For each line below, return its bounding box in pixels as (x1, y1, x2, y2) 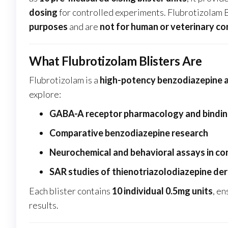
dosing (29, 7, 58, 18)
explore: (29, 89, 61, 100)
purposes (29, 21, 68, 33)
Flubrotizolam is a (29, 74, 100, 86)
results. (29, 199, 59, 211)
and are (68, 21, 100, 33)
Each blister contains (29, 185, 112, 197)
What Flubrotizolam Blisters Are (29, 53, 202, 69)
